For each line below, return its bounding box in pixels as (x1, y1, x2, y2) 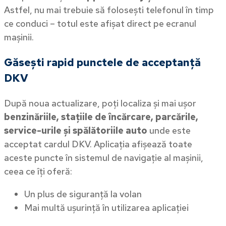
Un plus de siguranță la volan (24, 188, 142, 200)
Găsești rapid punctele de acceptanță (4, 55, 201, 69)
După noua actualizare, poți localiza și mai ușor (4, 97, 196, 109)
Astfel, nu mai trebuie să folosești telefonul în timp (4, 4, 214, 16)
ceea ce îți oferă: (4, 165, 72, 177)
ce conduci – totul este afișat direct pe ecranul (4, 17, 196, 29)
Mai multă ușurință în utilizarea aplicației (24, 201, 189, 213)
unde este (147, 124, 191, 136)
